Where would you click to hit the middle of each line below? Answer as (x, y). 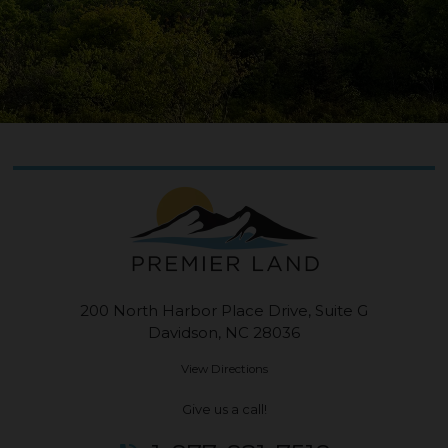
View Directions (224, 368)
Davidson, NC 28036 (224, 332)
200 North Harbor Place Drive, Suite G (224, 310)
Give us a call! (224, 408)
